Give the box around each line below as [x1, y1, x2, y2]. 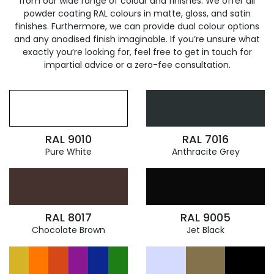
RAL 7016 [182, 131, 229, 147]
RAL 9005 [180, 210, 231, 225]
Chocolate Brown [32, 224, 105, 236]
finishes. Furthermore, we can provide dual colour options [15, 20, 259, 32]
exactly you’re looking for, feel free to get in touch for [22, 46, 252, 58]
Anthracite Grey [171, 146, 240, 158]
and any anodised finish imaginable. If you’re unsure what [14, 33, 260, 45]
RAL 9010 [45, 131, 92, 147]
